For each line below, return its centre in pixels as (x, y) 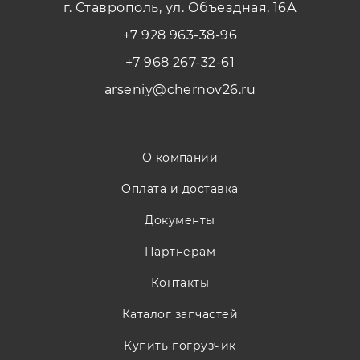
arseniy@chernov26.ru (180, 90)
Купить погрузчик (180, 346)
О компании (180, 157)
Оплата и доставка (180, 189)
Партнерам (180, 252)
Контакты (180, 283)
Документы (180, 220)
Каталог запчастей (180, 314)
